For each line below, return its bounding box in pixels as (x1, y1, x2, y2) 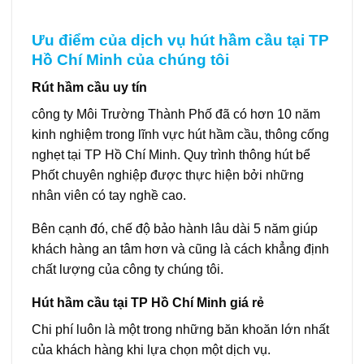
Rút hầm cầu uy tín (32, 80, 147, 95)
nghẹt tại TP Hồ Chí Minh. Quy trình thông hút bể (32, 148, 310, 162)
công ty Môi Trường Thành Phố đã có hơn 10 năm (32, 107, 320, 122)
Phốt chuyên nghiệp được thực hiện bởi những (32, 168, 304, 183)
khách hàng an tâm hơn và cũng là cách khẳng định (32, 242, 329, 257)
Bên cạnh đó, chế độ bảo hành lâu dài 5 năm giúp (32, 222, 318, 236)
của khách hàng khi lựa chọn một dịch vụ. (32, 343, 271, 357)
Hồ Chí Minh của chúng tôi (32, 50, 229, 68)
